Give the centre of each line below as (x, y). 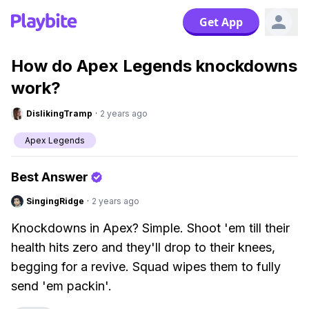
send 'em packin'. (61, 286)
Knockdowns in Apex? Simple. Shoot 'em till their (150, 228)
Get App (221, 22)
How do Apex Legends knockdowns (154, 66)
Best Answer (50, 177)
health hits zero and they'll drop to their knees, (143, 247)
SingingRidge (55, 201)
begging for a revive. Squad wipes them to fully (146, 267)
